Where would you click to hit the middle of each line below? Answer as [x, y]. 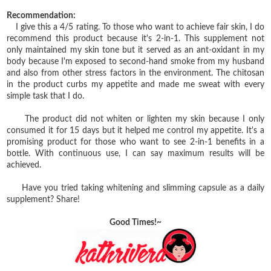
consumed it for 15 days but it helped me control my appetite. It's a [135, 131]
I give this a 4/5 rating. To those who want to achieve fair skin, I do [140, 28]
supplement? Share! [44, 200]
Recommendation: [41, 16]
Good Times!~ [135, 223]
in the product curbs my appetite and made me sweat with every [135, 85]
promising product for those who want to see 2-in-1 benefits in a [135, 142]
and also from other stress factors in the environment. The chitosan [135, 73]
